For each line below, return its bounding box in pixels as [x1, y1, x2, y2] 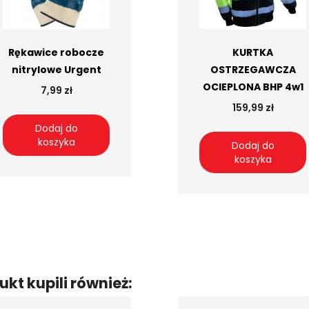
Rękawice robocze [8, 46, 104, 60]
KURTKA [232, 46, 273, 60]
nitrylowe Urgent [11, 63, 101, 77]
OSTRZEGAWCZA [210, 63, 296, 77]
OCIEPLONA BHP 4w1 [202, 80, 303, 94]
